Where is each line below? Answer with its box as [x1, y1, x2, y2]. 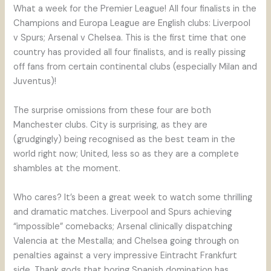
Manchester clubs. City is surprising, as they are [13, 119, 208, 131]
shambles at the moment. [13, 163, 121, 175]
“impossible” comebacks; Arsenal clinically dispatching [13, 221, 233, 233]
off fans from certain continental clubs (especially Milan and [13, 61, 258, 73]
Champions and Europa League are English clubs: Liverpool [13, 18, 251, 30]
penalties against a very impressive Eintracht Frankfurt [13, 250, 238, 262]
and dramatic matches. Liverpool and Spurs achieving [13, 206, 232, 218]
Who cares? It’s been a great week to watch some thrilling [13, 192, 253, 204]
